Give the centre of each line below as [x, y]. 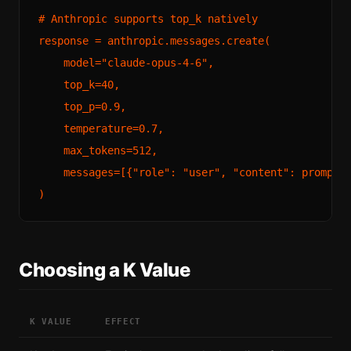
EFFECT [123, 321]
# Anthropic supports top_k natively [148, 18]
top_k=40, [79, 84]
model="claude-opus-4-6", [126, 62]
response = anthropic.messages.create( [154, 40]
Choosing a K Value [105, 270]
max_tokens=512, [98, 150]
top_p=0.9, [82, 106]
